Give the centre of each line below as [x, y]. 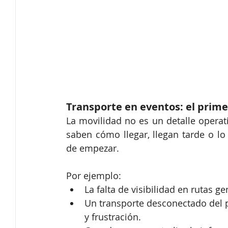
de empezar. [93, 148]
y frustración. [113, 217]
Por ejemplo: [94, 176]
